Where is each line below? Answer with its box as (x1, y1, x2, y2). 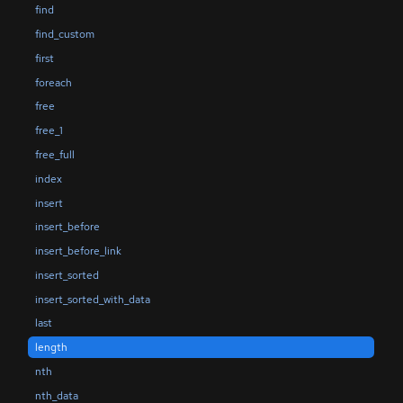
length (34, 340, 67, 355)
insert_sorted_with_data (34, 291, 150, 307)
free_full (34, 148, 75, 162)
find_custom (34, 27, 94, 42)
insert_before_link (34, 244, 121, 259)
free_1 (34, 123, 63, 139)
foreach (34, 75, 72, 90)
